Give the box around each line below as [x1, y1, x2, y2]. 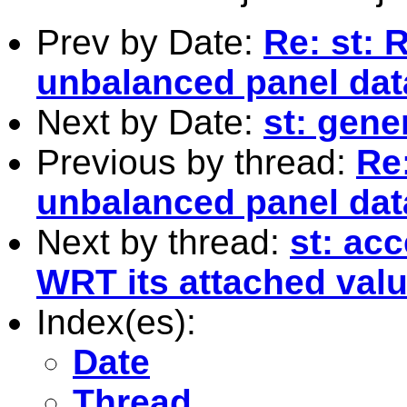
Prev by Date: [36, 22, 263, 62]
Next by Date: [36, 102, 263, 142]
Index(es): [36, 302, 196, 342]
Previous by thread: [36, 142, 356, 182]
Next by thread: [36, 222, 290, 262]
